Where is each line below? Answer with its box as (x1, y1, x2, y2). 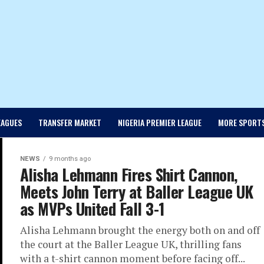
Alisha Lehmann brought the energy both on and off (20, 223, 260, 237)
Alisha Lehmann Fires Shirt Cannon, (20, 163, 237, 186)
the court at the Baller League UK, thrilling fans (20, 237, 242, 251)
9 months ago (49, 155, 91, 163)
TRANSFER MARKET (38, 116, 101, 128)
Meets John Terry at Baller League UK (20, 180, 253, 203)
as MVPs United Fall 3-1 (20, 197, 165, 220)
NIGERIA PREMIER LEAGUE (117, 116, 202, 128)
